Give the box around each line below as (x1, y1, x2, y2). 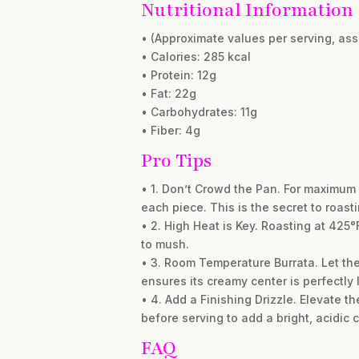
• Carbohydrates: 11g (140, 105, 257, 119)
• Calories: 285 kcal (140, 50, 251, 63)
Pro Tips (140, 148, 212, 173)
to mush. (140, 237, 189, 251)
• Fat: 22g (140, 87, 196, 100)
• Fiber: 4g (140, 123, 200, 137)
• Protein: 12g (140, 68, 216, 82)
